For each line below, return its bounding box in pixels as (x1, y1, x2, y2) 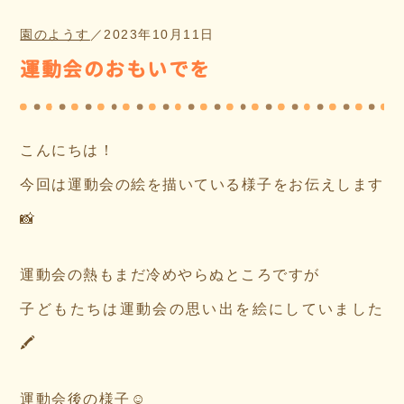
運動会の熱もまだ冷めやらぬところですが (20, 266, 320, 282)
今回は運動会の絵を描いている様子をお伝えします (20, 176, 384, 192)
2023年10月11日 (104, 26, 215, 41)
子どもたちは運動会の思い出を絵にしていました (20, 300, 384, 317)
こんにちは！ (20, 142, 115, 158)
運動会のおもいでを (20, 54, 211, 83)
